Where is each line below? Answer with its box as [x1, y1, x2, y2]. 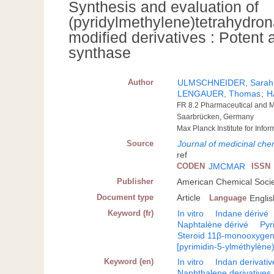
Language [209, 193, 247, 203]
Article [177, 193, 201, 203]
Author [128, 78, 154, 87]
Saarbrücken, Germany [177, 113, 254, 122]
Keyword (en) [104, 257, 154, 267]
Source [127, 139, 154, 149]
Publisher [117, 177, 154, 187]
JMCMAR [209, 161, 246, 172]
